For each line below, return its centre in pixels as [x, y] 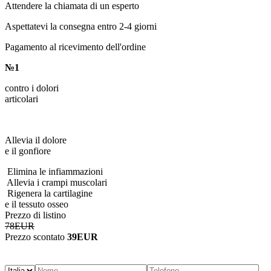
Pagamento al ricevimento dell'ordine [75, 47]
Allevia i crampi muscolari [56, 183]
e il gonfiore [28, 151]
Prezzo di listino [35, 215]
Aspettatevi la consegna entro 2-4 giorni [81, 27]
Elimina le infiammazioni [54, 172]
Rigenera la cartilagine [49, 194]
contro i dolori [32, 88]
